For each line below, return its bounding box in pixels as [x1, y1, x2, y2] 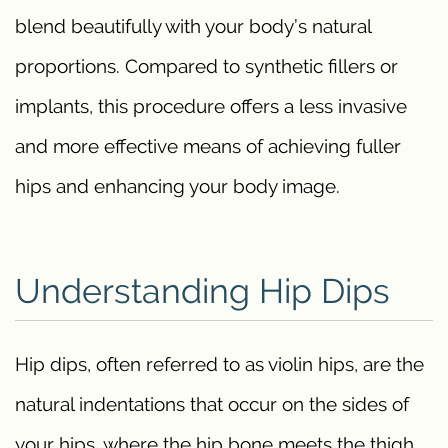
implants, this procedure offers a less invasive [15, 95, 407, 118]
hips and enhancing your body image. [15, 175, 340, 198]
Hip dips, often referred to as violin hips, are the [15, 353, 424, 376]
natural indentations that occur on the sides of [15, 393, 409, 416]
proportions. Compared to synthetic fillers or [15, 55, 398, 78]
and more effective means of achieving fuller [15, 135, 401, 158]
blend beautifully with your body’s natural [15, 15, 371, 38]
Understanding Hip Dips [15, 271, 390, 312]
